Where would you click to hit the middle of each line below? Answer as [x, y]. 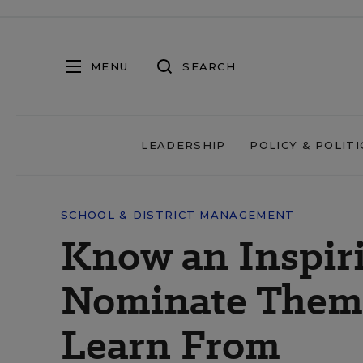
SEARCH [209, 66]
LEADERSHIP [184, 145]
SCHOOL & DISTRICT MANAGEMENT [178, 215]
